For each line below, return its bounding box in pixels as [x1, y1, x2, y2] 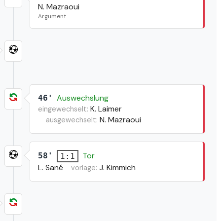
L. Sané [37, 162, 63, 173]
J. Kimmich [99, 162, 136, 173]
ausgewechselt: [45, 115, 98, 124]
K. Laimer [90, 103, 122, 114]
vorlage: [71, 163, 99, 172]
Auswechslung [56, 92, 109, 103]
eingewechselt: [37, 104, 88, 113]
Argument [37, 12, 66, 20]
